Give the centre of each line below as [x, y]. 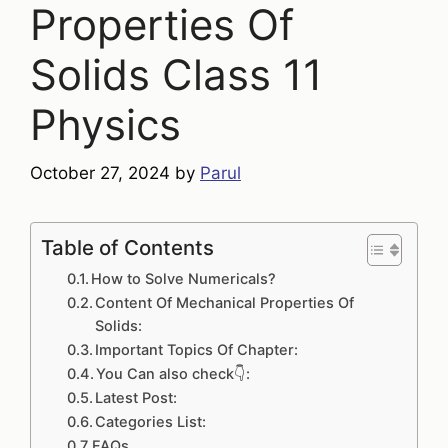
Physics [105, 124]
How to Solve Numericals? [184, 279]
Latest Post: [136, 398]
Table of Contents [127, 247]
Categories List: [151, 422]
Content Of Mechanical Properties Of [225, 303]
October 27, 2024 [100, 173]
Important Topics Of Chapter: [197, 350]
